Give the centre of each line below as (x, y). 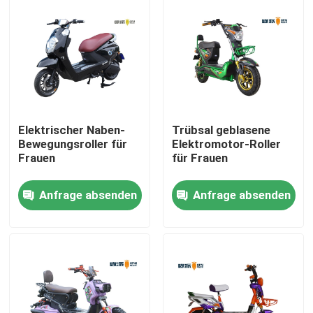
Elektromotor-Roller (226, 144)
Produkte (49, 264)
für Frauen (199, 158)
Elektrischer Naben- (72, 130)
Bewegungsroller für (73, 144)
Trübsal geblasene (221, 130)
